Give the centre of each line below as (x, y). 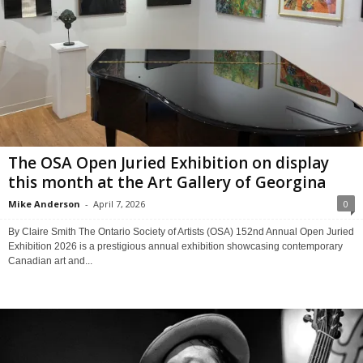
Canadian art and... (50, 261)
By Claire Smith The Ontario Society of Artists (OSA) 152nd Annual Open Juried (181, 231)
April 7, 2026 (119, 203)
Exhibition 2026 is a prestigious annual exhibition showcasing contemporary (175, 246)
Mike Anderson (44, 203)
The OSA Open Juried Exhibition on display (169, 162)
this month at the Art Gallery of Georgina (167, 182)
